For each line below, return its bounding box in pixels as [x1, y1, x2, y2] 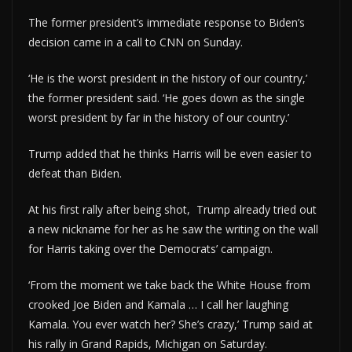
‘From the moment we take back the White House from [28, 277, 310, 292]
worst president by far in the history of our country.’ [28, 109, 289, 125]
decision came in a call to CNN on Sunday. [28, 34, 243, 49]
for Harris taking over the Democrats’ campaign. [28, 240, 273, 256]
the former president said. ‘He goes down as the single [28, 90, 305, 105]
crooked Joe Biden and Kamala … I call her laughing [28, 296, 288, 312]
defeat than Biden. [28, 165, 122, 181]
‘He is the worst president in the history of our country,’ [28, 70, 307, 86]
